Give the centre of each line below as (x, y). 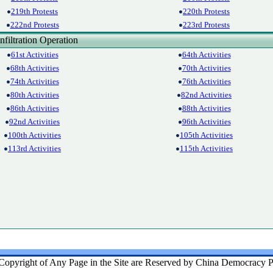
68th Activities (34, 68)
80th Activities (34, 95)
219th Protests (34, 11)
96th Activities (206, 122)
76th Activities (206, 81)
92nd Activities (34, 122)
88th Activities (206, 108)
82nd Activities (206, 95)
